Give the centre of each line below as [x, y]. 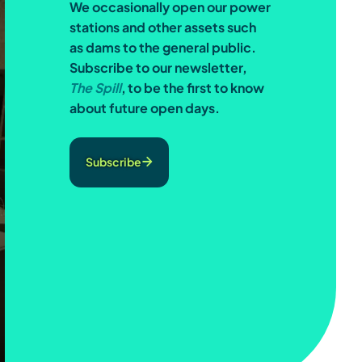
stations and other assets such [163, 27]
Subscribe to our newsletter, [158, 67]
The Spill [95, 88]
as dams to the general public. [163, 47]
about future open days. [147, 108]
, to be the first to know [193, 88]
